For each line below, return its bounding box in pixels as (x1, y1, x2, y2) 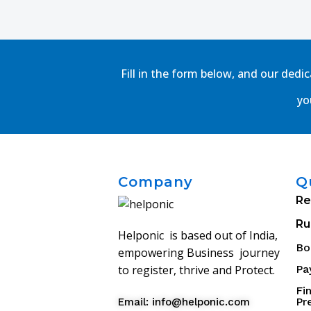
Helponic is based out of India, (117, 228, 278, 244)
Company (117, 174, 193, 190)
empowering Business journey (117, 245, 280, 261)
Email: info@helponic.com (117, 296, 250, 309)
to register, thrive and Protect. (117, 262, 275, 278)
